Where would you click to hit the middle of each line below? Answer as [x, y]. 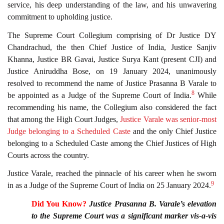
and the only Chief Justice [173, 131]
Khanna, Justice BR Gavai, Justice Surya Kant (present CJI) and [112, 59]
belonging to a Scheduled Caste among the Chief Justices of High [112, 143]
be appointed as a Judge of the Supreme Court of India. [99, 95]
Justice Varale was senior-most [168, 119]
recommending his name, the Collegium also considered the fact [112, 107]
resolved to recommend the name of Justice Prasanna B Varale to [112, 83]
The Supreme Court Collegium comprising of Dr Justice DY [112, 35]
